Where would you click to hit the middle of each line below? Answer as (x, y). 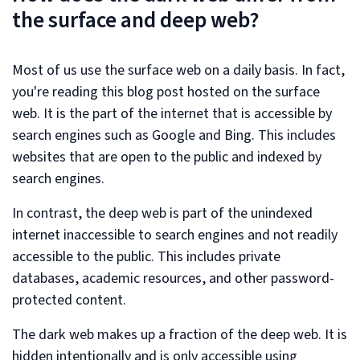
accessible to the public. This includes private (146, 256)
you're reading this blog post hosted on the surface (166, 92)
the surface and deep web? (136, 20)
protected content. (69, 300)
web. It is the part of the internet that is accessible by (172, 113)
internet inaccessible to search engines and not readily (175, 235)
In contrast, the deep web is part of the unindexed (162, 213)
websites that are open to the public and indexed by (167, 157)
